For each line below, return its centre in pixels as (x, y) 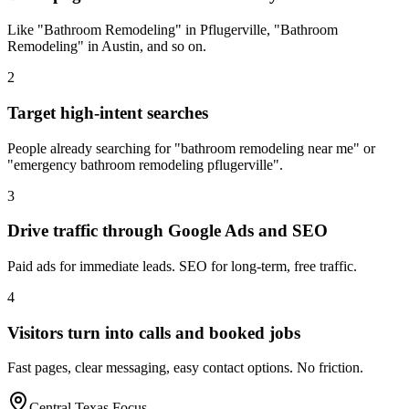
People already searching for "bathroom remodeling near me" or (191, 148)
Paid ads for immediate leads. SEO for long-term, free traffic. (182, 266)
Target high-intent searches (108, 112)
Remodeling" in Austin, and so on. (107, 47)
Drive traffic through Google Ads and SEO (168, 231)
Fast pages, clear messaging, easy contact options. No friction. (185, 368)
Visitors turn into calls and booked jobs (154, 332)
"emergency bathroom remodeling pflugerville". (145, 164)
